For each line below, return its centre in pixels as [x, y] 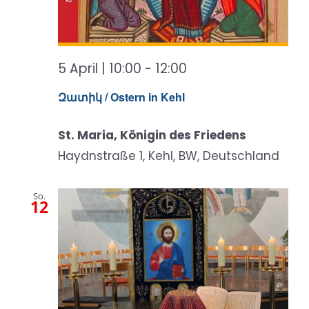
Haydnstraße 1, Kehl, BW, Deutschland [169, 156]
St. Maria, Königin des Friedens [152, 136]
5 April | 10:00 [100, 68]
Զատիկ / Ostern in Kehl [121, 97]
